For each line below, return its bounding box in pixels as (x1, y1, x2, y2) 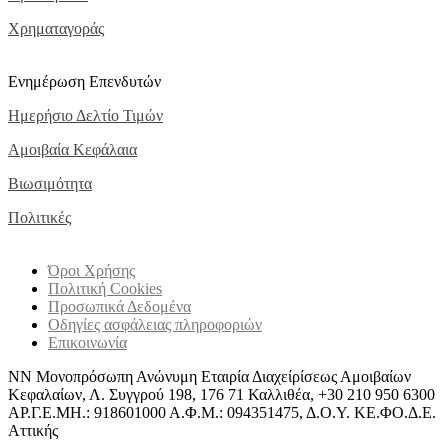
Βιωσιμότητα (8, 175, 92, 193)
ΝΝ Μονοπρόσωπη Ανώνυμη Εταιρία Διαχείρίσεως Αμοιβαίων (8, 368, 411, 386)
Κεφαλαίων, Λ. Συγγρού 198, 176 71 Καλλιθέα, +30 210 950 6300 (8, 386, 435, 404)
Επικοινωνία (48, 334, 127, 352)
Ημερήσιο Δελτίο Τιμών (8, 107, 163, 125)
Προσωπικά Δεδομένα (48, 298, 191, 316)
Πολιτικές (8, 209, 71, 227)
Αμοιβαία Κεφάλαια (8, 141, 137, 159)
